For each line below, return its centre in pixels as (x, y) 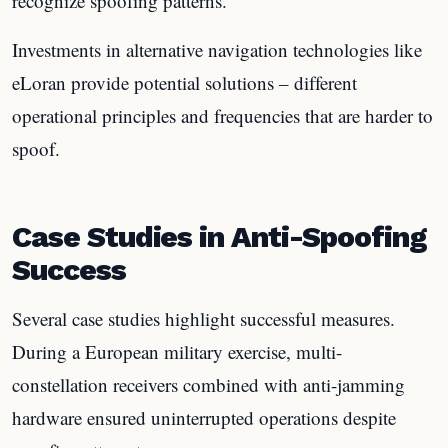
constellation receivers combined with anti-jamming (208, 384)
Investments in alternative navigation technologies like (217, 49)
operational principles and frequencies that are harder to (222, 115)
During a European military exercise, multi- (177, 351)
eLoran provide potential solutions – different (184, 82)
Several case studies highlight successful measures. (203, 318)
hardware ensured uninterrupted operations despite (204, 417)
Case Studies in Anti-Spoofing (219, 236)
